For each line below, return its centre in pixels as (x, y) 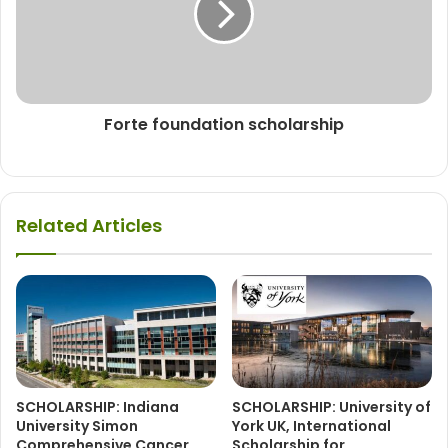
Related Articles (89, 225)
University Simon (77, 425)
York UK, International (311, 425)
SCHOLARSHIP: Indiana (97, 406)
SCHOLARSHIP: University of (331, 406)
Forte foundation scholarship (224, 124)
